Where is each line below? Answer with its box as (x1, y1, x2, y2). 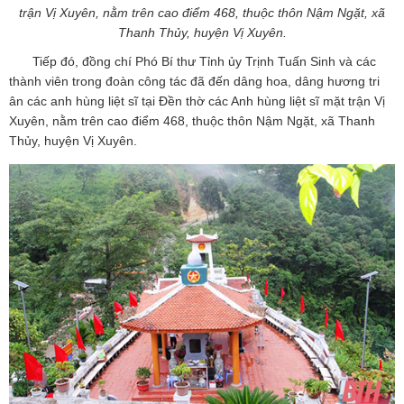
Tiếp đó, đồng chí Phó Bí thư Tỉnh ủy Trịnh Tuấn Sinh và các (32, 53, 376, 69)
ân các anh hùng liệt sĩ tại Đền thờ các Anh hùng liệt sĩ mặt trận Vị (9, 93, 385, 108)
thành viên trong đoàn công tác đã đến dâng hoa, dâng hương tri (9, 73, 380, 88)
